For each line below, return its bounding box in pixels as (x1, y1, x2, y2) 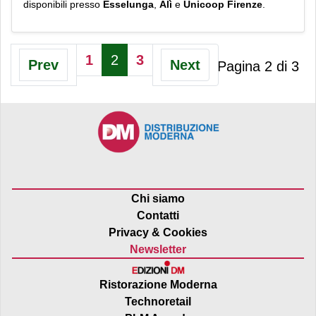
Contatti (137, 209, 179, 221)
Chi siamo (131, 192, 185, 205)
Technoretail (125, 295, 191, 308)
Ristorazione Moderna (99, 278, 217, 291)
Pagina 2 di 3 (217, 58, 299, 74)
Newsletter (130, 243, 186, 255)
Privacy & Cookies (109, 226, 207, 238)
